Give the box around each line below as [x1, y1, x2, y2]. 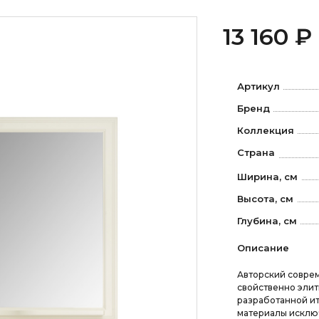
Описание [236, 241, 289, 253]
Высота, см [236, 192, 293, 204]
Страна [236, 147, 275, 158]
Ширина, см [236, 170, 298, 182]
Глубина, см [236, 214, 297, 226]
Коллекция [236, 125, 294, 136]
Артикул [236, 80, 280, 92]
